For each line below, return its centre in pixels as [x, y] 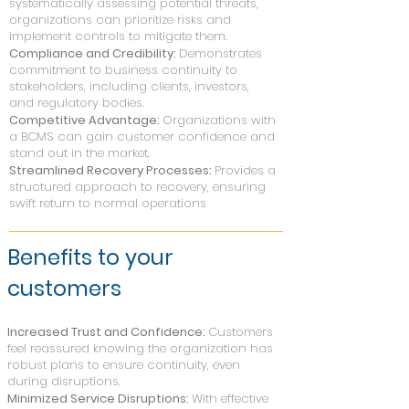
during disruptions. [64, 381]
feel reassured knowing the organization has [140, 348]
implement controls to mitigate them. [118, 36]
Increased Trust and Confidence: [108, 332]
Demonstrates [220, 53]
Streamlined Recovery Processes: [112, 170]
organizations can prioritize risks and [120, 20]
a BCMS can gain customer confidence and [142, 136]
